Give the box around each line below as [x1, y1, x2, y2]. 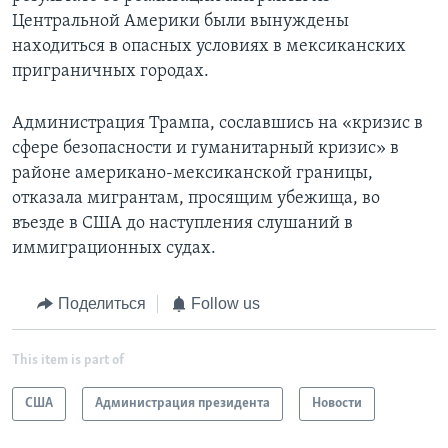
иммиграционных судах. [12, 239, 216, 259]
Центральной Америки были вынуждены [12, 12, 349, 32]
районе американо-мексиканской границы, [12, 164, 373, 184]
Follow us [191, 295, 260, 313]
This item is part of [12, 352, 124, 368]
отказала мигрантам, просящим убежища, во [12, 189, 380, 209]
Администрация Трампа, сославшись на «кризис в [12, 114, 423, 134]
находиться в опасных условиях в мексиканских [12, 37, 406, 57]
